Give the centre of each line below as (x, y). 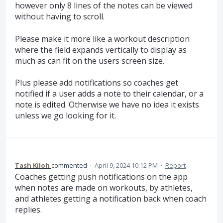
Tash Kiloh (32, 165)
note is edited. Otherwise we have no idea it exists (107, 105)
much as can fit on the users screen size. (90, 60)
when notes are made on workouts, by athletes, (104, 187)
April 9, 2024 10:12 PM (126, 165)
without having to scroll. (60, 17)
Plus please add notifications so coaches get (97, 83)
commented (70, 165)
